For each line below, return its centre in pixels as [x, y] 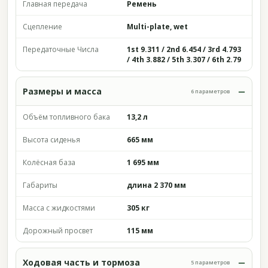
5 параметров [211, 262]
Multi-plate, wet [157, 27]
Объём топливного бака [66, 117]
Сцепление [42, 27]
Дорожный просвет [58, 231]
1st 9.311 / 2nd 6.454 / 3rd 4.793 [184, 49]
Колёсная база [49, 162]
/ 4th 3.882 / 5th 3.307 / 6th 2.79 [184, 60]
